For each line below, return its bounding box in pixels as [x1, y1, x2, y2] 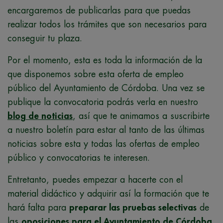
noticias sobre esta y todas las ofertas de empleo [7, 139, 200, 149]
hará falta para [7, 203, 69, 213]
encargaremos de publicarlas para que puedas [7, 6, 191, 15]
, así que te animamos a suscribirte [73, 111, 210, 121]
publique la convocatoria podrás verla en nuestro [7, 98, 198, 107]
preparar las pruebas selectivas [69, 203, 197, 213]
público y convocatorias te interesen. [7, 153, 150, 163]
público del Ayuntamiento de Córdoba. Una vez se [7, 84, 205, 93]
